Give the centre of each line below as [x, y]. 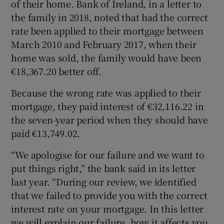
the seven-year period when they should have [109, 119]
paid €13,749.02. [46, 133]
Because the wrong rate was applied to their [106, 92]
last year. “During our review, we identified [104, 181]
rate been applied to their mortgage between [107, 30]
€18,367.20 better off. [56, 71]
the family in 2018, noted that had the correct [110, 17]
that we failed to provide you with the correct [109, 195]
